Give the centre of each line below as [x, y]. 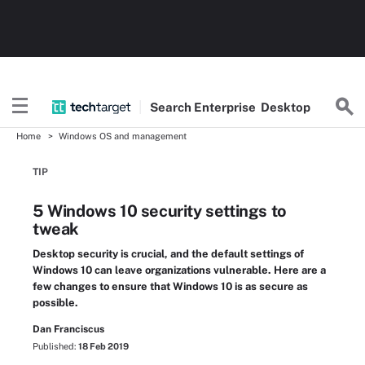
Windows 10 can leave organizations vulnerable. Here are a [179, 270]
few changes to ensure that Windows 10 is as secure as [170, 286]
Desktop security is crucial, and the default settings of [168, 254]
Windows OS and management [123, 136]
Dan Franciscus [68, 329]
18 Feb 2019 [103, 346]
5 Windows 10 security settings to [160, 211]
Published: [55, 346]
